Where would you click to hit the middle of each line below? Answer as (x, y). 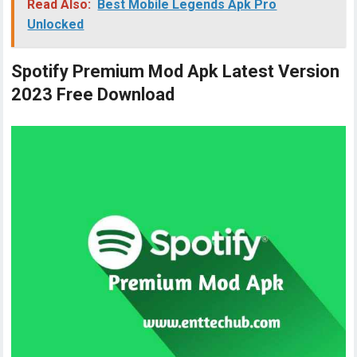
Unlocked (56, 25)
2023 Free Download (93, 95)
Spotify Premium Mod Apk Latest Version (176, 72)
